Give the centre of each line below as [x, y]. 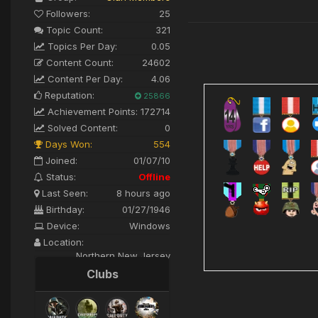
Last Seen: [64, 193]
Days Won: [67, 144]
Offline [154, 176]
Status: [60, 176]
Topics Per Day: [81, 46]
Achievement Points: [91, 111]
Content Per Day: [84, 78]
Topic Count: [73, 29]
